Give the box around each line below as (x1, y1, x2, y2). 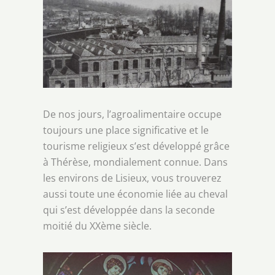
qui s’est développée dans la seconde (43, 203, 215, 217)
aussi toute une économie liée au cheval (43, 187, 228, 201)
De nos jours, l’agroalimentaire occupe (43, 107, 222, 121)
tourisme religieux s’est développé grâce (43, 139, 230, 153)
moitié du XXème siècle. (43, 219, 152, 233)
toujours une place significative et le (43, 123, 209, 137)
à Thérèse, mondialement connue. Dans (43, 155, 228, 169)
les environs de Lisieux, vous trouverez (43, 171, 222, 185)
